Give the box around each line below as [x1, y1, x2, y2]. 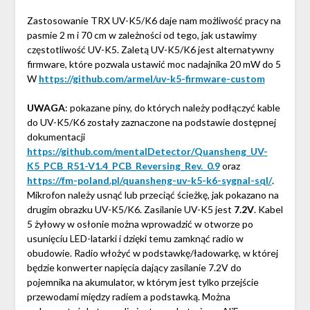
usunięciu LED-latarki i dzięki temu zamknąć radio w [26, 232, 244, 245]
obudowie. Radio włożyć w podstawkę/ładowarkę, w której [26, 247, 278, 259]
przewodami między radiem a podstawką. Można [26, 291, 230, 303]
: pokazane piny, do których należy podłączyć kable [64, 102, 280, 114]
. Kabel [253, 203, 283, 216]
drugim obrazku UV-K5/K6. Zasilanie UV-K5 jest [26, 203, 234, 216]
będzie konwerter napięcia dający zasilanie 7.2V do [26, 262, 241, 274]
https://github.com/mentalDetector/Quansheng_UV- [26, 145, 268, 158]
